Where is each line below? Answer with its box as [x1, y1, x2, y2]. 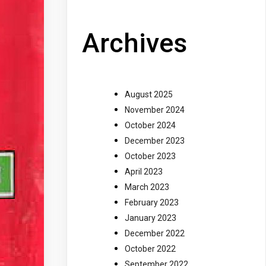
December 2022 [125, 229, 185, 239]
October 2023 [125, 151, 176, 161]
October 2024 [125, 121, 176, 131]
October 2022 [125, 244, 176, 254]
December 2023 [125, 136, 185, 146]
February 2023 [125, 198, 179, 208]
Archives [82, 27, 187, 59]
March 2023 [125, 182, 169, 192]
